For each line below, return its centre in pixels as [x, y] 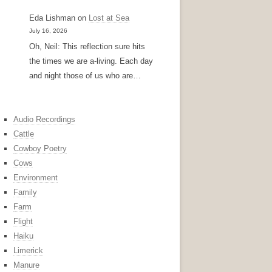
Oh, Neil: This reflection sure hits [87, 46]
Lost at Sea [109, 18]
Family [25, 192]
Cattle [24, 134]
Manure [26, 265]
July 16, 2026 [49, 31]
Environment [36, 177]
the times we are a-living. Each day [91, 61]
